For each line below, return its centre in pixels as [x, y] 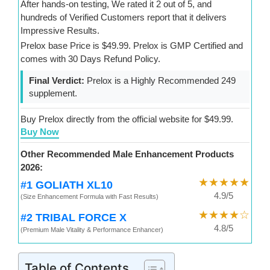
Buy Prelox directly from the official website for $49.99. [127, 119]
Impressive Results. [60, 31]
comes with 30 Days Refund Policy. [91, 58]
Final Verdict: [57, 80]
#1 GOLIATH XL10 [67, 184]
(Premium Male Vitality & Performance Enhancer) [92, 229]
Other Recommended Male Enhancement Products [127, 154]
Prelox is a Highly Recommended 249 [160, 80]
